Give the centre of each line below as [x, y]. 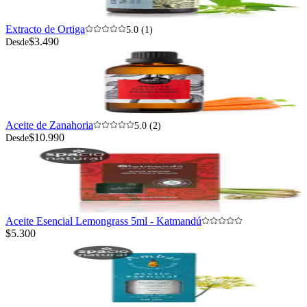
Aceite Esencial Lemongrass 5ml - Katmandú [103, 221]
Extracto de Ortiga [45, 29]
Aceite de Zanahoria [49, 125]
